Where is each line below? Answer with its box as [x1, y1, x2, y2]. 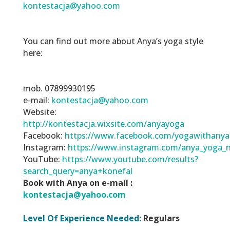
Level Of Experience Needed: [23, 213, 141, 224]
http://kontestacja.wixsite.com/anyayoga [23, 118, 184, 130]
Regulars [141, 213, 180, 224]
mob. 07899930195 [23, 83, 95, 94]
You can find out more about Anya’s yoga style [23, 35, 203, 47]
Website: [23, 106, 59, 118]
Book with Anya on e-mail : [23, 177, 132, 189]
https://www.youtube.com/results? [62, 154, 198, 165]
